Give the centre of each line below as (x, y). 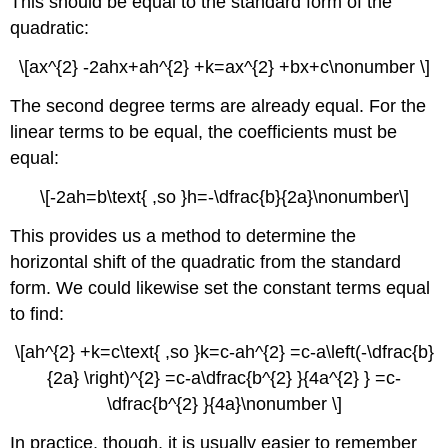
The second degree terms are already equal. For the (218, 106)
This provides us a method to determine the (183, 235)
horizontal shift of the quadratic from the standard (206, 261)
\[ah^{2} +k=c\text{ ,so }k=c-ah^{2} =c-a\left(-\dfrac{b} (224, 352)
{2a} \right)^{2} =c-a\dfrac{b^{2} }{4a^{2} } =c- (224, 378)
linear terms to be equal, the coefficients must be (204, 132)
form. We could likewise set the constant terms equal (220, 287)
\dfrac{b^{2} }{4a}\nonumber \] (224, 404)
